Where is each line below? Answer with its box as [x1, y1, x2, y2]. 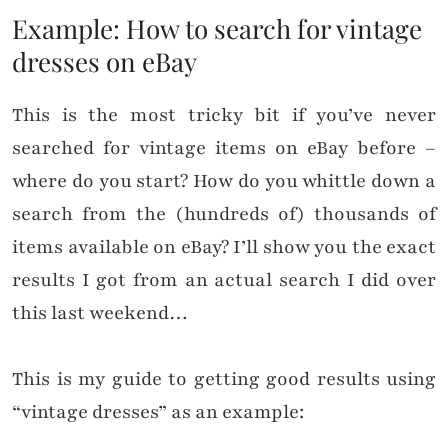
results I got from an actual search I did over [12, 267, 436, 294]
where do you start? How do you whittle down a [12, 168, 436, 195]
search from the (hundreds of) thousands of [12, 201, 436, 228]
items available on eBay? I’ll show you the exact [12, 234, 436, 261]
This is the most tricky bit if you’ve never [12, 102, 436, 129]
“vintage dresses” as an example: [12, 399, 304, 426]
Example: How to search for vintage [12, 11, 422, 47]
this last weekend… [12, 300, 189, 327]
